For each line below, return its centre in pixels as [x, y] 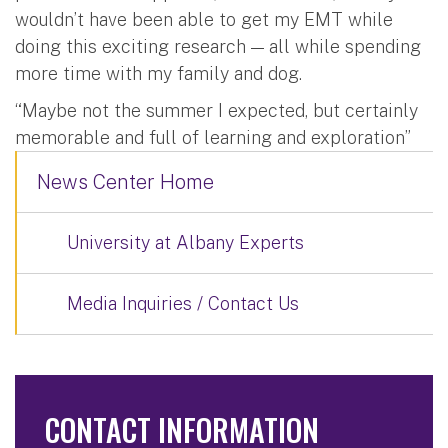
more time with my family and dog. [158, 74]
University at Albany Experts [185, 243]
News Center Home [125, 182]
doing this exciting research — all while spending [218, 47]
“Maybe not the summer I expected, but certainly [216, 111]
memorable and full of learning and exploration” [213, 138]
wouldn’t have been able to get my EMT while [204, 20]
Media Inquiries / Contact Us [183, 304]
